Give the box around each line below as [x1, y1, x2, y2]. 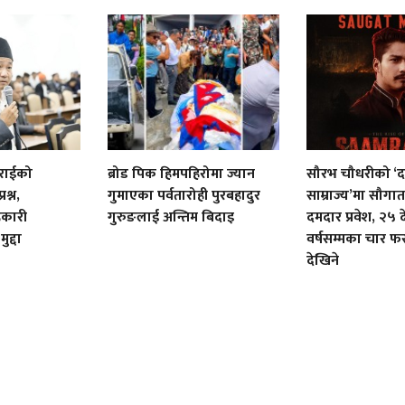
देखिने [306, 248, 339, 273]
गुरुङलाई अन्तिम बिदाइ [108, 204, 235, 230]
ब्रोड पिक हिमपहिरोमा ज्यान [108, 161, 256, 186]
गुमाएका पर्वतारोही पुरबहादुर [108, 183, 261, 208]
